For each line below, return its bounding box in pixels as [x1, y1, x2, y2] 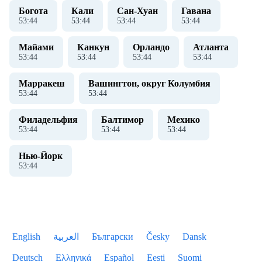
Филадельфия [19, 115, 78, 125]
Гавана [181, 6, 211, 16]
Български [92, 232, 133, 242]
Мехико [167, 115, 200, 125]
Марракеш [19, 78, 65, 88]
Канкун [77, 42, 109, 52]
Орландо [133, 42, 170, 52]
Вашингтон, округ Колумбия [88, 78, 211, 88]
